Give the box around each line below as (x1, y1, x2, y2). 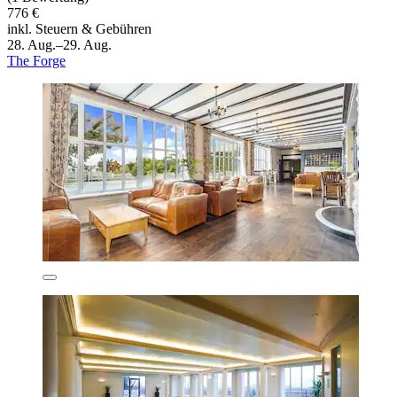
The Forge (7, 53, 66, 69)
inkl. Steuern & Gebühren (7, 21, 152, 37)
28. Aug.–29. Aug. (7, 37, 112, 53)
